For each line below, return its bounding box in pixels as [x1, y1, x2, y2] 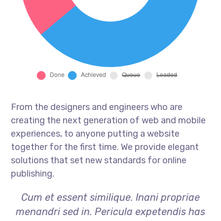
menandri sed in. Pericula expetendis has [16, 205, 205, 218]
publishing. [11, 168, 55, 179]
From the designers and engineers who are [11, 101, 183, 112]
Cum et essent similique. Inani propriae [21, 191, 200, 203]
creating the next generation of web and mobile [11, 114, 206, 126]
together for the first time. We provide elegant [11, 141, 199, 152]
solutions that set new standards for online [11, 154, 187, 166]
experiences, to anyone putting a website [11, 128, 180, 139]
